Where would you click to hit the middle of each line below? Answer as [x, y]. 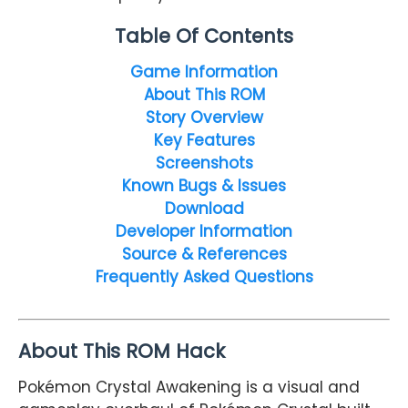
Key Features [204, 140]
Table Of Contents [204, 36]
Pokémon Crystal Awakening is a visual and [189, 388]
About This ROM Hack [122, 352]
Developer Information [204, 231]
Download [204, 208]
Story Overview [204, 117]
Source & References [204, 254]
